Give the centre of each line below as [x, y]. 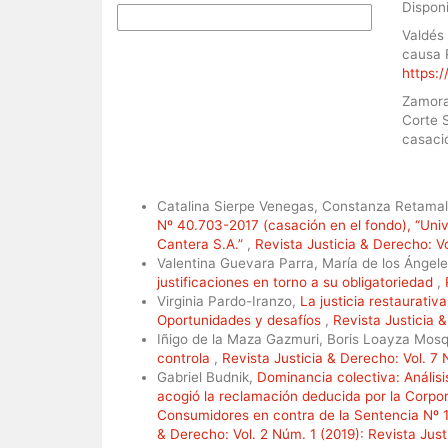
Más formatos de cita [180, 17]
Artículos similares [170, 188]
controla [185, 358]
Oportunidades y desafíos [241, 320]
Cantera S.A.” [202, 244]
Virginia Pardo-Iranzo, [228, 301]
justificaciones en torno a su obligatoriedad [297, 282]
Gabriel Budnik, [207, 377]
